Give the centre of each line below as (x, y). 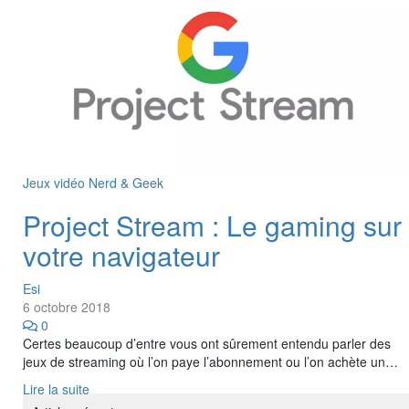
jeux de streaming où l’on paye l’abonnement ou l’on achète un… (210, 361)
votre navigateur (121, 255)
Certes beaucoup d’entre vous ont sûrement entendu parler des (207, 343)
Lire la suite (56, 388)
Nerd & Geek (126, 182)
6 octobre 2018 (67, 306)
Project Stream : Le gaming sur (212, 225)
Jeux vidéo (56, 182)
